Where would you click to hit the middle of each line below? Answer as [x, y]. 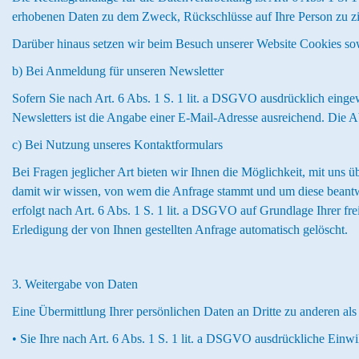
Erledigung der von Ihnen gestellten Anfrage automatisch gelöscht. [180, 230]
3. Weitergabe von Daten [75, 284]
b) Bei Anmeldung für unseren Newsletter [118, 71]
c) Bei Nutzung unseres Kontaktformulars [117, 145]
